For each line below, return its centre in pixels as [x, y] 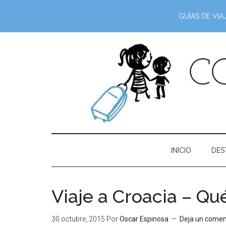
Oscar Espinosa [144, 219]
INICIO [181, 150]
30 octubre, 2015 [78, 219]
